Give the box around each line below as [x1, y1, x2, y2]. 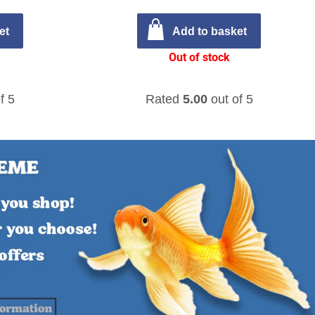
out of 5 [207, 92, 253, 106]
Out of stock [168, 51, 230, 64]
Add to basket [172, 25, 247, 38]
